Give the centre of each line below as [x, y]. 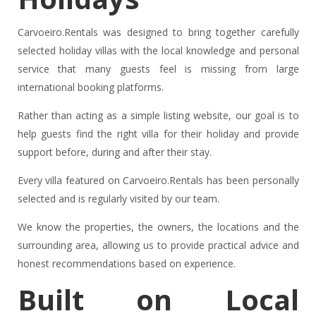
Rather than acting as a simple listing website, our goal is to [158, 116]
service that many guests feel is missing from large [158, 69]
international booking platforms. [90, 87]
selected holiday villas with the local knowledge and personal [158, 51]
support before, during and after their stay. [114, 152]
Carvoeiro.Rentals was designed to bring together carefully [158, 32]
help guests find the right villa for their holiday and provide [158, 134]
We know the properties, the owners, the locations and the [158, 227]
